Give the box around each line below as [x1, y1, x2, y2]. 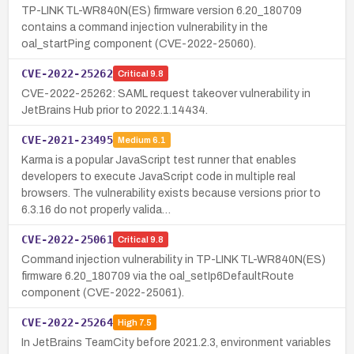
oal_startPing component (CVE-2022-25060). [21, 37, 256, 50]
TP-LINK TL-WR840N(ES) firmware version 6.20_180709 [21, 4, 302, 17]
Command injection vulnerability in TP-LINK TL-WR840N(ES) [21, 253, 326, 265]
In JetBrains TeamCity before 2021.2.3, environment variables [21, 336, 331, 348]
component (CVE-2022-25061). [21, 286, 184, 299]
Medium [117, 135, 151, 145]
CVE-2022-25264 [21, 315, 113, 329]
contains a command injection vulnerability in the [21, 21, 268, 33]
